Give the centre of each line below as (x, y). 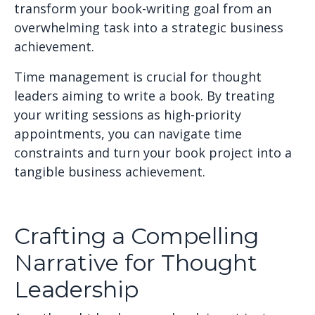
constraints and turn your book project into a (153, 153)
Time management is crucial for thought (138, 77)
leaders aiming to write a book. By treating (144, 96)
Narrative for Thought (136, 263)
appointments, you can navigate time (128, 134)
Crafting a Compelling (136, 236)
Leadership (76, 289)
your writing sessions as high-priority (128, 115)
